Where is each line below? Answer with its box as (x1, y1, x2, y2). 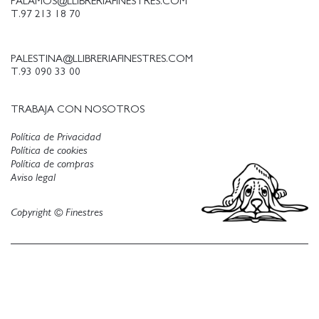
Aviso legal (11, 171, 56, 183)
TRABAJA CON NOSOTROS (11, 103, 145, 115)
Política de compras (11, 157, 94, 169)
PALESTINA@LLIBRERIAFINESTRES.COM (11, 53, 193, 64)
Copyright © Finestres (11, 206, 103, 218)
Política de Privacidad (11, 130, 101, 142)
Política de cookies (11, 144, 88, 156)
